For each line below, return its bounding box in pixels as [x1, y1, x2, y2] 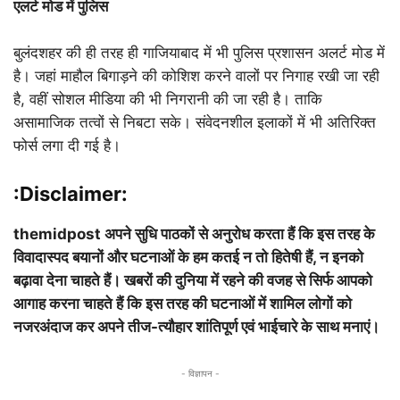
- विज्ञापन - [180, 368, 220, 379]
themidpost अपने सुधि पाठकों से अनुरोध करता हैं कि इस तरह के [13, 225, 375, 244]
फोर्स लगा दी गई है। [13, 137, 121, 155]
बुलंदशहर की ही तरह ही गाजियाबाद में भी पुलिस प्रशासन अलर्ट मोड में [13, 44, 385, 62]
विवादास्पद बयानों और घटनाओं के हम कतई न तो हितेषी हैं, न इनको [13, 248, 363, 267]
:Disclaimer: [13, 182, 128, 206]
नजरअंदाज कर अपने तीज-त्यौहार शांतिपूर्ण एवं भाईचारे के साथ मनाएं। [13, 318, 379, 337]
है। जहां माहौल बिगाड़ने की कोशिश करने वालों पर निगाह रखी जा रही [13, 67, 379, 86]
